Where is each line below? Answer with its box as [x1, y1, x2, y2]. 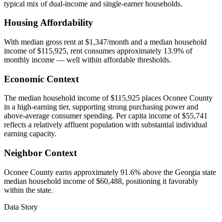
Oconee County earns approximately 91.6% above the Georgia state [4, 167, 216, 176]
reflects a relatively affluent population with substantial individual [4, 120, 207, 129]
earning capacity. [4, 129, 56, 138]
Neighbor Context [4, 148, 77, 159]
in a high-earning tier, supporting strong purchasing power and [4, 103, 198, 111]
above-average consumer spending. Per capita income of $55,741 [4, 111, 208, 120]
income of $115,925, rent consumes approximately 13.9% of [4, 47, 192, 55]
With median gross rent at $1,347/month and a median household [4, 38, 207, 47]
